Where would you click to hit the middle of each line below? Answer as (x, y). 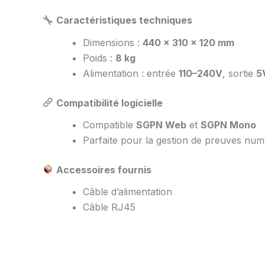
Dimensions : (113, 42)
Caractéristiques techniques (125, 20)
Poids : (99, 58)
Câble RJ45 (109, 207)
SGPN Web (161, 125)
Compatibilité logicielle (110, 103)
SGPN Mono (228, 125)
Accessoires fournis (104, 169)
